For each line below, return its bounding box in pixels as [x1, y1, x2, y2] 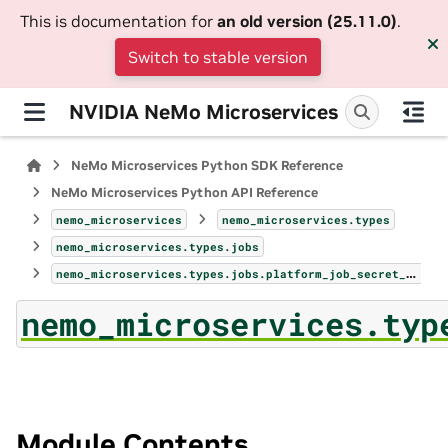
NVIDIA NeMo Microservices [69, 98, 338, 125]
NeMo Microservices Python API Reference [51, 184, 318, 201]
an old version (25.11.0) [216, 11, 397, 31]
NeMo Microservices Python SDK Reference [71, 157, 344, 174]
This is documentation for [19, 11, 217, 31]
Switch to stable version [128, 47, 308, 67]
